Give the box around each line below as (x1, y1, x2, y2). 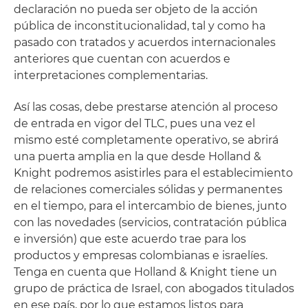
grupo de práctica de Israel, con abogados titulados (14, 282, 294, 296)
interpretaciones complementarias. (14, 69, 208, 82)
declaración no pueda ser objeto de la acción (14, 3, 258, 16)
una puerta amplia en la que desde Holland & (14, 150, 261, 164)
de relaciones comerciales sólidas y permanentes (14, 183, 283, 197)
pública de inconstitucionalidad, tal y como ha (14, 19, 265, 33)
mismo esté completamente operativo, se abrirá (14, 133, 278, 147)
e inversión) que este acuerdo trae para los (14, 232, 246, 246)
